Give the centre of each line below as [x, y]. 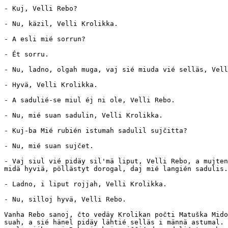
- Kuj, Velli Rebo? [41, 9]
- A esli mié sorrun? [45, 39]
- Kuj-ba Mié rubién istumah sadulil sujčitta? [96, 131]
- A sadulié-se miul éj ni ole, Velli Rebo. [90, 100]
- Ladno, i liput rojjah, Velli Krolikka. [85, 184]
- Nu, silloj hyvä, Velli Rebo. [69, 199]
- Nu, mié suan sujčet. [49, 146]
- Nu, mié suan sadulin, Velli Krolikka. [83, 116]
